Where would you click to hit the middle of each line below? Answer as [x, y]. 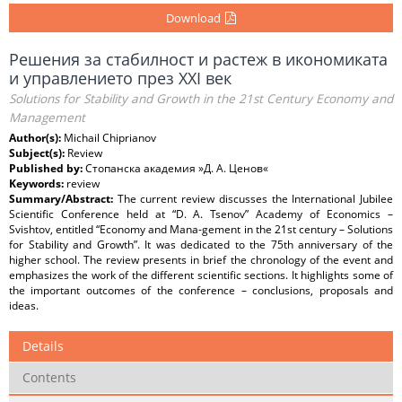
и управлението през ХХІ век [120, 78]
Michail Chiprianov [110, 138]
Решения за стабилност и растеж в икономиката [198, 59]
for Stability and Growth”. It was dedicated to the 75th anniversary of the [201, 245]
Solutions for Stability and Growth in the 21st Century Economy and [201, 99]
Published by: [47, 168]
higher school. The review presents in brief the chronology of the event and [201, 260]
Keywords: [38, 184]
